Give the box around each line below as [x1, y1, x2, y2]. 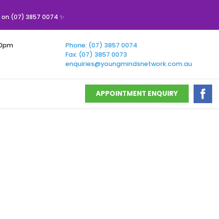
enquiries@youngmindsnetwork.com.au [65, 59, 192, 68]
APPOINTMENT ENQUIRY [95, 89, 178, 99]
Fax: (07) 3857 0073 [65, 50, 127, 59]
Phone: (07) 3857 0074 [65, 41, 137, 49]
